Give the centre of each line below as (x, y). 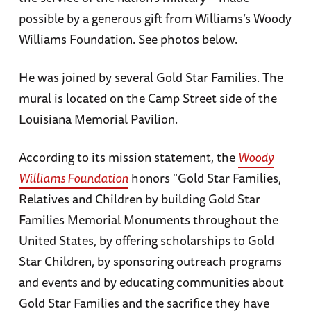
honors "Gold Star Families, (204, 178)
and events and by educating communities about (151, 282)
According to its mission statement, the (128, 157)
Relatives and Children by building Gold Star (139, 199)
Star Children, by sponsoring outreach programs (150, 261)
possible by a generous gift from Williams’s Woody (155, 18)
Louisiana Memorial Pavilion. (98, 119)
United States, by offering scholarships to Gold (146, 241)
